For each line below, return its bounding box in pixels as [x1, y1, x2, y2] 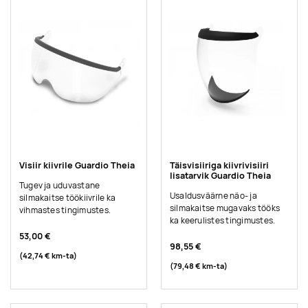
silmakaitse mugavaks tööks [169, 202, 280, 214]
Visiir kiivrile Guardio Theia [19, 159, 135, 172]
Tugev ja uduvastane [19, 179, 100, 191]
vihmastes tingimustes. [19, 204, 111, 216]
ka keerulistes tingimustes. [169, 214, 276, 226]
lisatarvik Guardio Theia [169, 170, 271, 182]
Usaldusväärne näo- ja [169, 190, 257, 201]
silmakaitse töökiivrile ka [19, 192, 116, 203]
